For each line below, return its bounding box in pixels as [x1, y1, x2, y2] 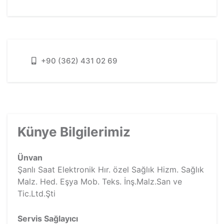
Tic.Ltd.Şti [17, 188, 55, 198]
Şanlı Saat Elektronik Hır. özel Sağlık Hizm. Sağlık [17, 164, 204, 174]
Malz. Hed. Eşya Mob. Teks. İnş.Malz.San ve [17, 176, 182, 186]
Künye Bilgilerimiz [17, 124, 130, 139]
